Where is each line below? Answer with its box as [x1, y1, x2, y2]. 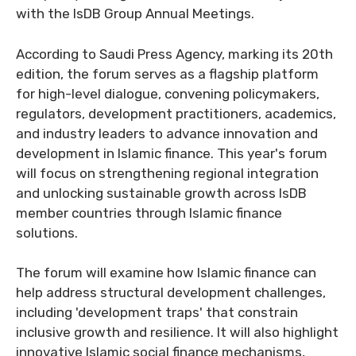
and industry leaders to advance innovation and [16, 125, 318, 141]
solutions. [16, 224, 78, 241]
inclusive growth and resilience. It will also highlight [16, 324, 339, 340]
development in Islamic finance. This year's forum [16, 145, 327, 161]
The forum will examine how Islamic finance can [16, 265, 316, 281]
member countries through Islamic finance [16, 204, 282, 221]
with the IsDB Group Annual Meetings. [16, 6, 254, 21]
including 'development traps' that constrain [16, 304, 298, 320]
